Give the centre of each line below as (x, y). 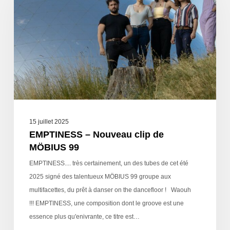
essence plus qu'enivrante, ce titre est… (84, 216)
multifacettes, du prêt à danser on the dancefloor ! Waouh (110, 190)
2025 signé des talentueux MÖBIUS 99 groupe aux (100, 176)
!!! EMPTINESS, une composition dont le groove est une (106, 203)
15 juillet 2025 (49, 121)
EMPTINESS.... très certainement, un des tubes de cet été (109, 163)
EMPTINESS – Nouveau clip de (96, 134)
